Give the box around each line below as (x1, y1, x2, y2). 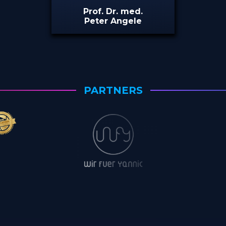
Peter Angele (84, 16, 142, 26)
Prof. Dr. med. (83, 7, 143, 16)
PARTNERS (83, 84, 143, 96)
